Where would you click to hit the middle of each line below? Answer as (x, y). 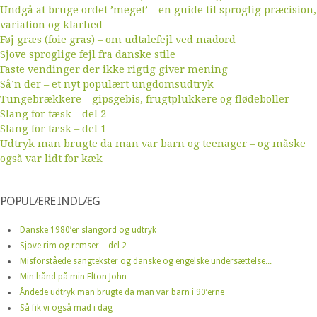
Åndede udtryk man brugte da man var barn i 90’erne (122, 292)
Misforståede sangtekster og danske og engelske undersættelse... (146, 261)
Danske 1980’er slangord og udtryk (88, 230)
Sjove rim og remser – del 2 (73, 245)
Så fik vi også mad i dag (66, 307)
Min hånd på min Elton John (73, 276)
